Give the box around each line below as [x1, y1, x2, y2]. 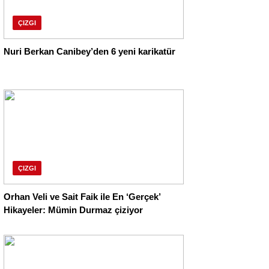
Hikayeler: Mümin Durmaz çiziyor [4, 205, 143, 216]
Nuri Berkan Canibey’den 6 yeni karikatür [4, 46, 175, 57]
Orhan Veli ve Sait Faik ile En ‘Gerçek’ [4, 192, 161, 202]
